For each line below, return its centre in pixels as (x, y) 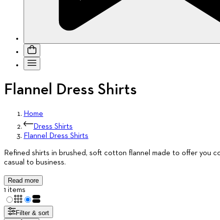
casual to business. (35, 163)
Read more (23, 181)
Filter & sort (32, 213)
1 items (15, 190)
